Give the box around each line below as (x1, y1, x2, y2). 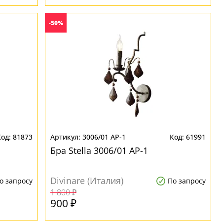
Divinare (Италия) (50, 175, 124, 186)
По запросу (167, 176, 206, 185)
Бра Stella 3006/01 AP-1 (50, 145, 148, 156)
